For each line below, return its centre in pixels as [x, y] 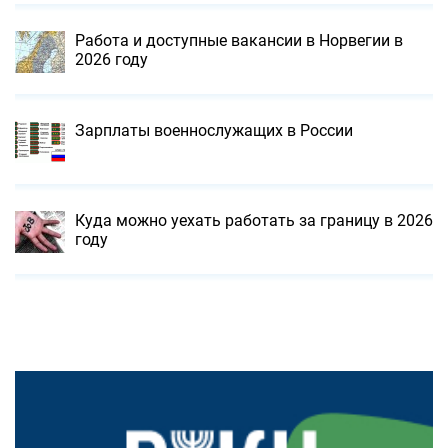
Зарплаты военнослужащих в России [214, 130]
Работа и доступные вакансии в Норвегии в [239, 40]
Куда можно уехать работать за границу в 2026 [254, 220]
